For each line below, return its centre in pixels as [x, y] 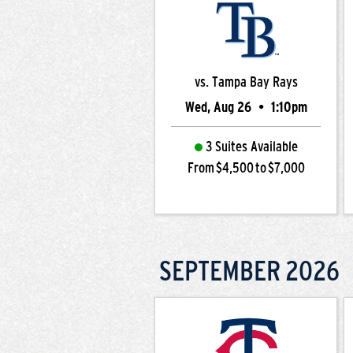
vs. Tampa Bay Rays [246, 82]
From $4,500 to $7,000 [246, 168]
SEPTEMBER [220, 270]
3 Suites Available [251, 147]
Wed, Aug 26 [219, 107]
